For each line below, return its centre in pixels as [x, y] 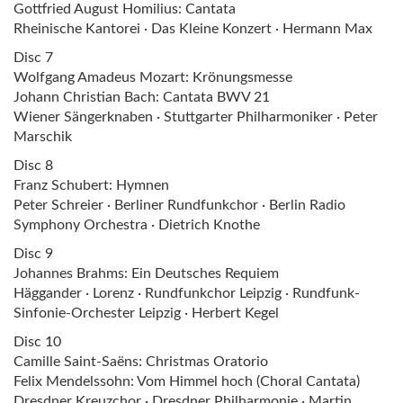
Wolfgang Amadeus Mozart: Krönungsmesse [153, 77]
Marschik [43, 136]
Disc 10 [37, 341]
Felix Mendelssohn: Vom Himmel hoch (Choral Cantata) [187, 381]
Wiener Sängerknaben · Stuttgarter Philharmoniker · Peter [196, 116]
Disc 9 [33, 253]
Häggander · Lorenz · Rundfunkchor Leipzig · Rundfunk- [187, 293]
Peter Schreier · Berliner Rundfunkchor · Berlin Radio [179, 205]
